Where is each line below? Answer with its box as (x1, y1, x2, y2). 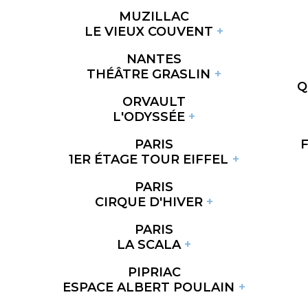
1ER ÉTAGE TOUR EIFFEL (69, 151, 229, 167)
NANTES (126, 51, 181, 67)
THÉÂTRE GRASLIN (87, 66, 211, 82)
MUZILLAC (119, 8, 189, 24)
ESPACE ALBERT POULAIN (63, 279, 235, 295)
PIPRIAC (127, 264, 181, 280)
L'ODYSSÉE (112, 109, 185, 124)
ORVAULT (122, 93, 186, 109)
